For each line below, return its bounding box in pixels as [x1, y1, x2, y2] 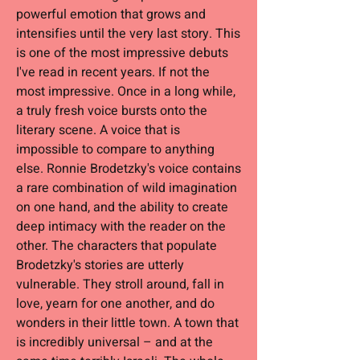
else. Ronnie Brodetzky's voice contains [16, 159, 241, 178]
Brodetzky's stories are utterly [16, 256, 184, 275]
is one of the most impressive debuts [16, 43, 228, 63]
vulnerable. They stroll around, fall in [16, 275, 224, 294]
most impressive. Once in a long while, [16, 82, 235, 101]
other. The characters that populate [16, 236, 217, 256]
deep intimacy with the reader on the [16, 217, 226, 236]
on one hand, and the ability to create [16, 198, 228, 217]
